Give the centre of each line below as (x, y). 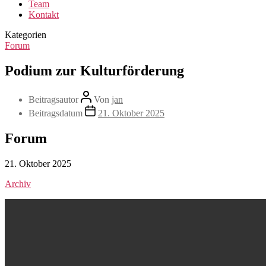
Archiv (18, 183)
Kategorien (26, 35)
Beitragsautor (53, 99)
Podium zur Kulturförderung (94, 70)
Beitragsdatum (56, 113)
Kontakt (44, 15)
